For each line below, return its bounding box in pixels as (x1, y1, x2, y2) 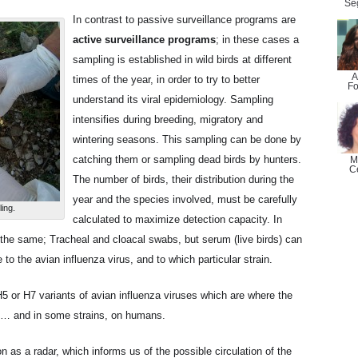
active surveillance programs (73, 34, 216, 46)
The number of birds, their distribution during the (73, 173, 294, 185)
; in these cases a (216, 34, 299, 46)
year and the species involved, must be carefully (73, 193, 297, 205)
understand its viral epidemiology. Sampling (73, 93, 273, 105)
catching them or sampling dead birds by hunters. (73, 153, 301, 165)
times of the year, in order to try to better (73, 74, 260, 86)
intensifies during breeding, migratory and (73, 113, 263, 125)
